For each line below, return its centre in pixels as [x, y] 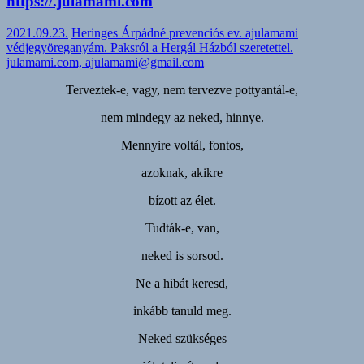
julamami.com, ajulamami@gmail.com [105, 62]
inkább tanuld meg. [182, 310]
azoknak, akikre [182, 172]
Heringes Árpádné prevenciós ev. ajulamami [185, 32]
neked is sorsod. [182, 255]
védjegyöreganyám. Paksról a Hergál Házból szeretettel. [150, 47]
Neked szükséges [182, 338]
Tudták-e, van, [182, 227]
